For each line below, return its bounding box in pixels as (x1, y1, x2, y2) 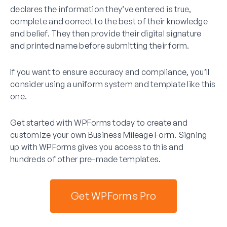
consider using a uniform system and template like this (10, 79, 216, 89)
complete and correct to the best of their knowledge (10, 16, 208, 26)
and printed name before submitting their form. (10, 40, 190, 51)
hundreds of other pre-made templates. (10, 154, 161, 164)
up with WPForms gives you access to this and (10, 141, 183, 152)
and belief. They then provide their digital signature (10, 28, 202, 39)
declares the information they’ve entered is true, (10, 4, 192, 14)
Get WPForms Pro (71, 189, 156, 202)
